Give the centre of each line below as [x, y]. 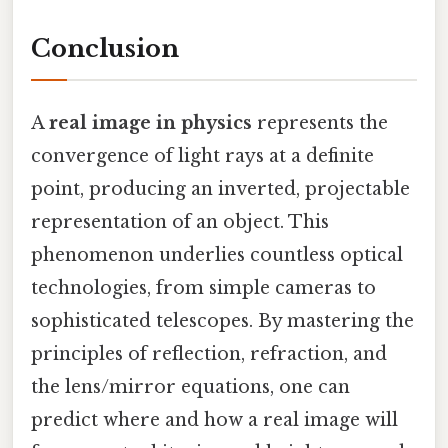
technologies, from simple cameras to [203, 288]
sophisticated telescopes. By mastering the [222, 321]
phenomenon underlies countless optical [217, 255]
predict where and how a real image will [214, 420]
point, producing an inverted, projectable [220, 189]
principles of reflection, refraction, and [209, 354]
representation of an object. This [180, 222]
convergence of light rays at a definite [202, 156]
